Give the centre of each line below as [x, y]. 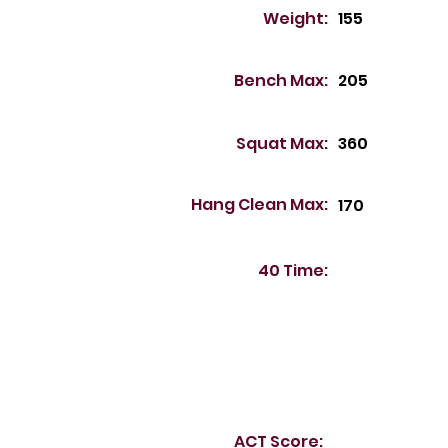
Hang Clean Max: [259, 204]
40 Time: [293, 270]
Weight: [295, 18]
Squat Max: [282, 143]
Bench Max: [281, 80]
